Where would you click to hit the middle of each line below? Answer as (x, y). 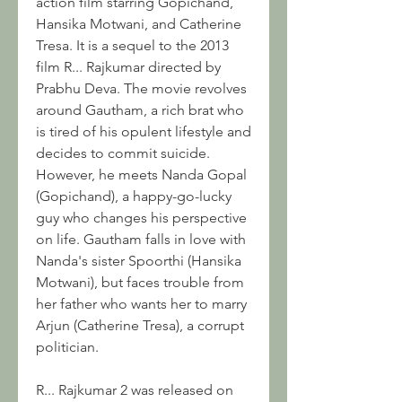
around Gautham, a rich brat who (140, 110)
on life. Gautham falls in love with (141, 239)
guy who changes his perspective (141, 218)
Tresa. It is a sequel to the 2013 (132, 45)
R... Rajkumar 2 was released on (135, 390)
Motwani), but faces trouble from (140, 282)
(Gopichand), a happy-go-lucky (134, 196)
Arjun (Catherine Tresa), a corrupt (140, 325)
